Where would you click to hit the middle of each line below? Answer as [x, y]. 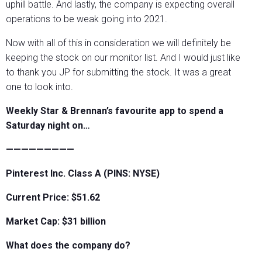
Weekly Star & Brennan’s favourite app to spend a [115, 111]
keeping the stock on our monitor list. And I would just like [123, 58]
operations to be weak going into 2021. [87, 19]
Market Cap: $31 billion [56, 222]
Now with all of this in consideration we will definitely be [118, 43]
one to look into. [39, 87]
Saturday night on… [48, 126]
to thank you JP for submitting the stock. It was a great [118, 73]
